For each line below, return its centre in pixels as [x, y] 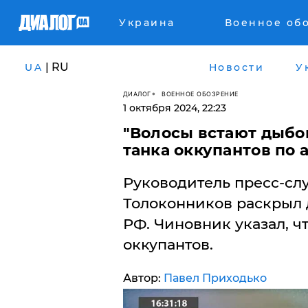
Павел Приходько [215, 278]
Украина [147, 23]
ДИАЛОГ [137, 93]
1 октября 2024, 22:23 [174, 108]
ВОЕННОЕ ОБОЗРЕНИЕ [200, 93]
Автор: [143, 278]
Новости [236, 67]
